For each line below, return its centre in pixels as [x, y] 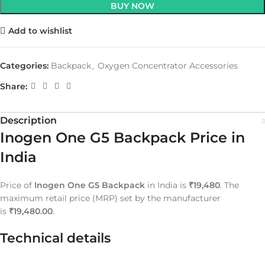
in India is [167, 185]
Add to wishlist [40, 30]
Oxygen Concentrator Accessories [168, 66]
